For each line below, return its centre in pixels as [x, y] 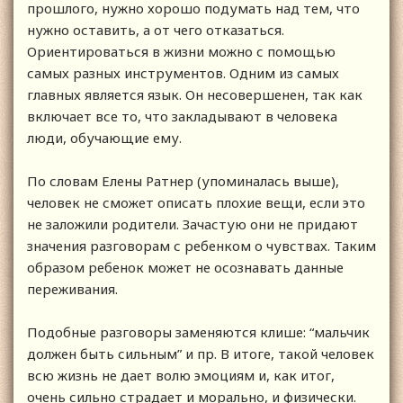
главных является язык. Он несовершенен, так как [195, 94]
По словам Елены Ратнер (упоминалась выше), [183, 180]
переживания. [72, 288]
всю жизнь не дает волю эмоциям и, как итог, [181, 375]
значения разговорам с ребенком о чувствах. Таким [201, 245]
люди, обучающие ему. [106, 137]
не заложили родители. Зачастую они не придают [193, 224]
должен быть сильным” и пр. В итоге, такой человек [201, 353]
